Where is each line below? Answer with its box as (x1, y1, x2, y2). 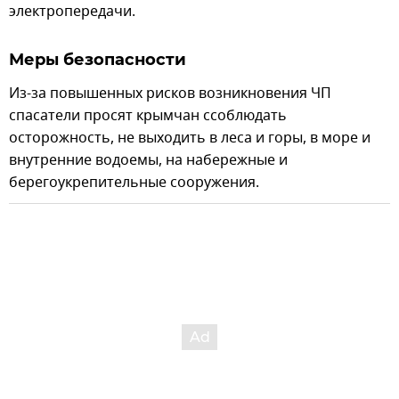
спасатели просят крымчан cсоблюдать (9, 105, 287, 127)
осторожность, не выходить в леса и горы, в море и (9, 127, 370, 150)
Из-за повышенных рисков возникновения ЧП (9, 83, 331, 105)
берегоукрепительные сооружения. (9, 172, 259, 194)
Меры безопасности (9, 50, 186, 70)
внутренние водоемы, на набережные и (9, 150, 288, 172)
